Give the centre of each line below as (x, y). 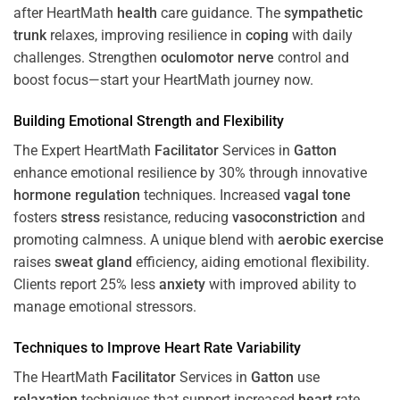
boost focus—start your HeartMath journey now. (163, 80)
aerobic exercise (331, 240)
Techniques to (60, 347)
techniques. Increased (212, 196)
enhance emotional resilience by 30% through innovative (190, 173)
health (137, 13)
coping (267, 36)
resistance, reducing (166, 218)
